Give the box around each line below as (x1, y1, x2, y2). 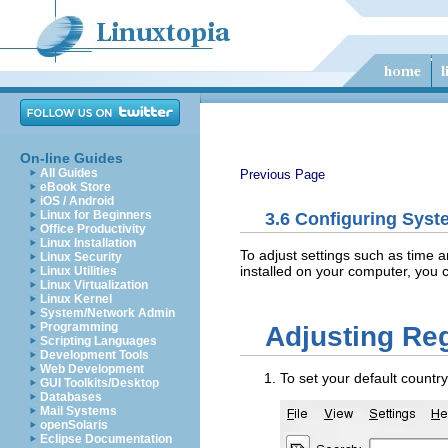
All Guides (40, 166, 98, 180)
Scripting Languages (40, 334, 157, 348)
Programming (40, 320, 118, 334)
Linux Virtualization (40, 278, 148, 292)
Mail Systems (40, 404, 117, 418)
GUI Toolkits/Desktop (40, 376, 159, 390)
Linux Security (40, 250, 122, 264)
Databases (40, 390, 102, 404)
